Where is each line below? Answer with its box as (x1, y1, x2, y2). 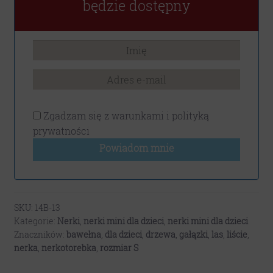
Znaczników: (13, 228, 66, 240)
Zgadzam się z (40, 108, 112, 122)
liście (226, 228, 247, 240)
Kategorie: (13, 214, 57, 227)
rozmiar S (99, 241, 138, 253)
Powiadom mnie (99, 141, 174, 154)
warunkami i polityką (111, 108, 209, 122)
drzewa (145, 228, 175, 240)
